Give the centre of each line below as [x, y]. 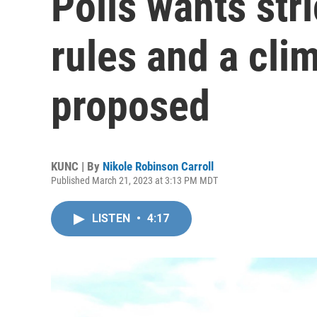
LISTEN [113, 218]
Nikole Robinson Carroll [158, 166]
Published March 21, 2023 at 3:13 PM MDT [134, 180]
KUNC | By [77, 166]
